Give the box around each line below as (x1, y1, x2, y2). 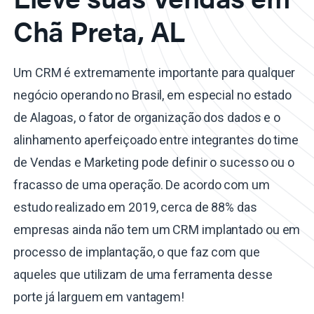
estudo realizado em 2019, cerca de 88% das (13, 200, 257, 215)
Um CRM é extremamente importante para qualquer (13, 65, 296, 81)
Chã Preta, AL (13, 11, 185, 51)
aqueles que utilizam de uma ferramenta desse (13, 267, 273, 282)
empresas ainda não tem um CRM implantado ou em (13, 222, 301, 238)
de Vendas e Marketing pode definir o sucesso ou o (13, 155, 295, 170)
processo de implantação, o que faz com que (13, 245, 260, 260)
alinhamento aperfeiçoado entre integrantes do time (13, 132, 299, 148)
